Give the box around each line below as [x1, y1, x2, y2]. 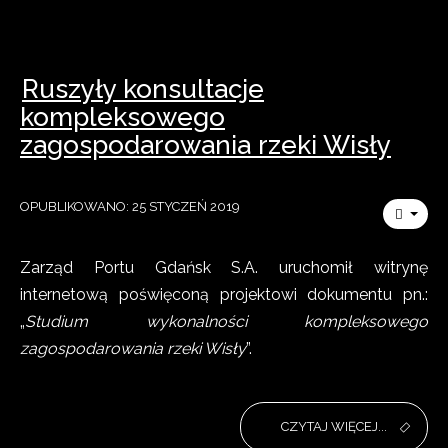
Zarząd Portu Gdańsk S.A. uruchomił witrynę [20, 258, 428, 277]
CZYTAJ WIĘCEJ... [281, 419, 387, 434]
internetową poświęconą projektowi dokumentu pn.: [20, 285, 428, 304]
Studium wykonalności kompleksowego [25, 312, 428, 331]
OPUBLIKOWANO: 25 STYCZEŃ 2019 [20, 199, 240, 214]
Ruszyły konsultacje [22, 74, 264, 104]
